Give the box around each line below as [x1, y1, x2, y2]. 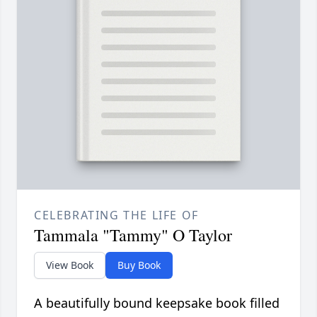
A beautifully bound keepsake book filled [34, 294, 279, 312]
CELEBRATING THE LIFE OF [34, 207, 199, 224]
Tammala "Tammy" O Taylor [34, 224, 232, 247]
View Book [46, 258, 93, 272]
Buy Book [117, 258, 161, 272]
